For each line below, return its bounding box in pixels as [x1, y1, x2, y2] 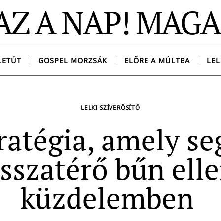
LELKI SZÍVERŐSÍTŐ [81, 103, 140, 111]
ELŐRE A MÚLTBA [124, 56, 190, 66]
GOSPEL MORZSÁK [38, 56, 107, 66]
